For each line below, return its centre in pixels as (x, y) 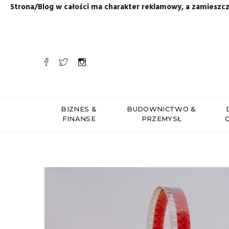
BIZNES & (79, 109)
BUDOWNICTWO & (162, 109)
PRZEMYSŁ (162, 119)
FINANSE (79, 119)
